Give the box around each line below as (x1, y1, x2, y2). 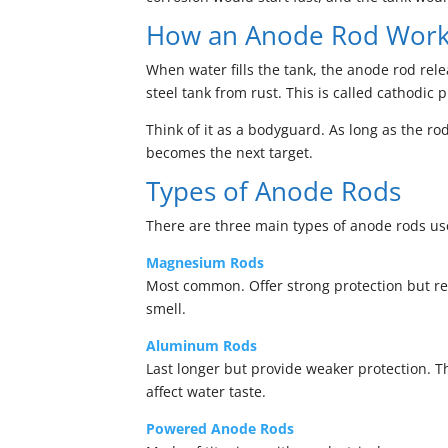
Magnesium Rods (146, 253, 265, 272)
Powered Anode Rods (146, 419, 295, 438)
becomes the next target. (146, 143, 314, 162)
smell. (146, 299, 187, 318)
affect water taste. (146, 382, 267, 401)
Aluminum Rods (146, 336, 258, 355)
